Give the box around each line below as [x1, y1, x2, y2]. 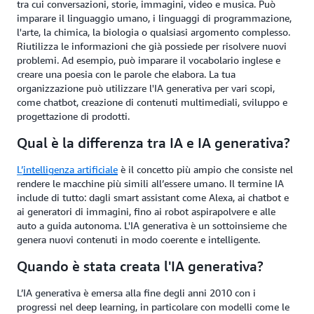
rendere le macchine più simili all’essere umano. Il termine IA [17, 177, 284, 189]
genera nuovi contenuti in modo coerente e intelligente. [17, 233, 260, 245]
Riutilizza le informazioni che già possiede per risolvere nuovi [17, 40, 287, 52]
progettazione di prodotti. [17, 110, 130, 122]
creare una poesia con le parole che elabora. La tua [17, 68, 235, 80]
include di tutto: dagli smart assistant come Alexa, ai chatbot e [17, 191, 289, 203]
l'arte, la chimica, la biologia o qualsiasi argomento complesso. [17, 26, 290, 38]
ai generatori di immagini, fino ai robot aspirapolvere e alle [17, 205, 275, 217]
